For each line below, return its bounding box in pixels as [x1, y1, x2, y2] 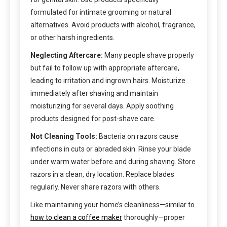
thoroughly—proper [122, 213, 185, 221]
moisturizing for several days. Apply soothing [30, 101, 174, 110]
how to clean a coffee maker [30, 213, 122, 221]
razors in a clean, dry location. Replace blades [30, 170, 174, 178]
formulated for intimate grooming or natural [30, 8, 171, 16]
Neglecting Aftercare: [30, 51, 103, 59]
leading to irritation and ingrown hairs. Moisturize [30, 76, 185, 85]
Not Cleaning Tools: [30, 132, 97, 140]
